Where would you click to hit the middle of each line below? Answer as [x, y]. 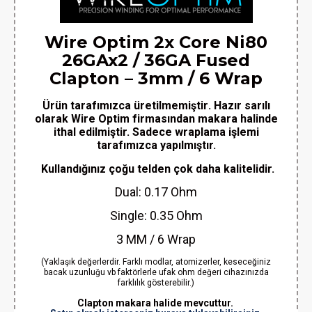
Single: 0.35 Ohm [156, 216]
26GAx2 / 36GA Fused [156, 60]
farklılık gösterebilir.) [156, 283]
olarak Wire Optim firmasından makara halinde [156, 119]
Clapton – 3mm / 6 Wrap [156, 78]
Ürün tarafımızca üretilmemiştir [125, 106]
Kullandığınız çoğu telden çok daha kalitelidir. [156, 169]
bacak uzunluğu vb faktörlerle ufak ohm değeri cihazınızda [156, 272]
